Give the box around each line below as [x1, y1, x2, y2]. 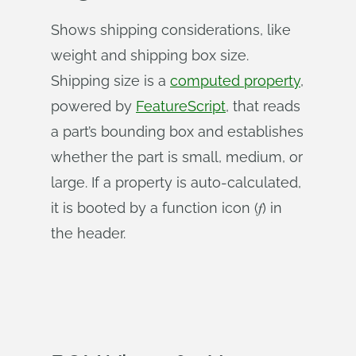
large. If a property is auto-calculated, [51, 174, 301, 191]
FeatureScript [136, 98, 226, 114]
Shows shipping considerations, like [51, 21, 291, 38]
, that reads [226, 98, 300, 114]
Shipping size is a [51, 72, 170, 89]
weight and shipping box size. [51, 47, 249, 64]
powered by [51, 98, 136, 114]
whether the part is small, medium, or [51, 149, 303, 165]
